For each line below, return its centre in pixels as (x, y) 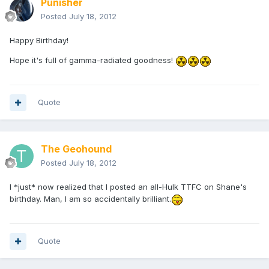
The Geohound (76, 149)
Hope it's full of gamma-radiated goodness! (92, 60)
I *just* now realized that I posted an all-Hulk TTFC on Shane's (128, 187)
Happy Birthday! (39, 41)
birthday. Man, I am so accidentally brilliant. (90, 199)
